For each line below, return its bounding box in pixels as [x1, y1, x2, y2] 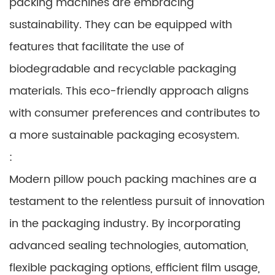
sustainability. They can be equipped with [9, 16, 232, 34]
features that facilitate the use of [9, 38, 184, 56]
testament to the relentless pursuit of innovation [9, 193, 265, 211]
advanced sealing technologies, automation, [9, 237, 248, 255]
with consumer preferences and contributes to [9, 104, 260, 122]
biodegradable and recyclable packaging [9, 60, 236, 78]
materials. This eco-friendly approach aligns [9, 82, 249, 100]
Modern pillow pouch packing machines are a [9, 171, 257, 188]
